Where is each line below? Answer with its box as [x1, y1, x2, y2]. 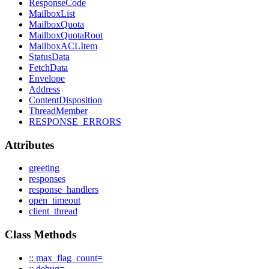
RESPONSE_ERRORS [29, 116, 121, 127]
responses [29, 174, 65, 184]
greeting [29, 163, 59, 174]
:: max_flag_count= [29, 252, 103, 263]
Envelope [29, 73, 65, 83]
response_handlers [29, 184, 98, 195]
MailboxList [29, 8, 75, 19]
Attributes [5, 138, 54, 151]
